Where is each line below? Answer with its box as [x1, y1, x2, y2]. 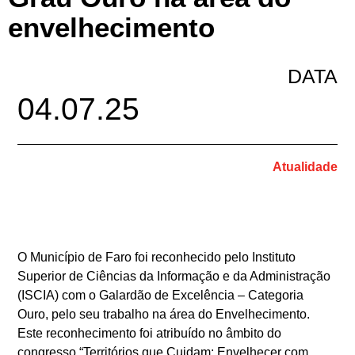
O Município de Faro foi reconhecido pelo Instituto [17, 250, 296, 264]
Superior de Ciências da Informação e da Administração [17, 269, 331, 283]
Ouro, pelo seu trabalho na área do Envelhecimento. [17, 307, 311, 321]
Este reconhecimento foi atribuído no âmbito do [17, 326, 282, 340]
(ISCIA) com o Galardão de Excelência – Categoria [17, 288, 304, 302]
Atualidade [272, 159, 338, 174]
